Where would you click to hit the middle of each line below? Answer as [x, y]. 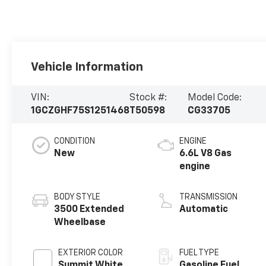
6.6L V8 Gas [206, 154]
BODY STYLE [77, 197]
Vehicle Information [87, 67]
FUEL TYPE [199, 253]
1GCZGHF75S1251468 [80, 111]
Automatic [204, 210]
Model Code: [214, 98]
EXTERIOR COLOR [91, 253]
